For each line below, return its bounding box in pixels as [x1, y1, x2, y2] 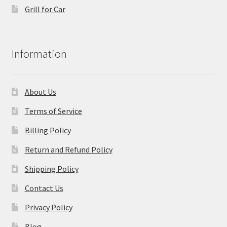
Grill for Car [24, 4, 65, 14]
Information [11, 47, 67, 61]
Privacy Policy [24, 202, 72, 213]
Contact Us [24, 183, 63, 194]
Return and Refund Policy [24, 144, 112, 155]
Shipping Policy [24, 164, 79, 174]
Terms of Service [24, 106, 82, 117]
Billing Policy [24, 125, 71, 136]
